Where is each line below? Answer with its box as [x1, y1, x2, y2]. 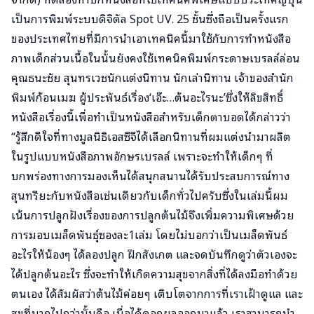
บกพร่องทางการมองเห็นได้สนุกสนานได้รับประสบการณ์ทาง [11, 166, 289, 185]
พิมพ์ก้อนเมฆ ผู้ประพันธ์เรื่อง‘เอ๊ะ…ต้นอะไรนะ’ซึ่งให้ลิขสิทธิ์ [11, 88, 283, 107]
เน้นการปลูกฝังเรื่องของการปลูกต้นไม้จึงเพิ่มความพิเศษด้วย [11, 205, 294, 224]
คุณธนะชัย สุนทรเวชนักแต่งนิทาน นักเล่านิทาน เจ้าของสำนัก [11, 68, 294, 87]
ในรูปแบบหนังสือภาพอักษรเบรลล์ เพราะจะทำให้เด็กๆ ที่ [11, 146, 273, 165]
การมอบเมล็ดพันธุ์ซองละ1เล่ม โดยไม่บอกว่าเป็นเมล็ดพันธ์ [11, 225, 287, 244]
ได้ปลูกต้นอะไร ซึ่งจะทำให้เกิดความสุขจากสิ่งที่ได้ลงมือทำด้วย [11, 264, 298, 283]
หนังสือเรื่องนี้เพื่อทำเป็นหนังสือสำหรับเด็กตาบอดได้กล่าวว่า [11, 107, 291, 126]
